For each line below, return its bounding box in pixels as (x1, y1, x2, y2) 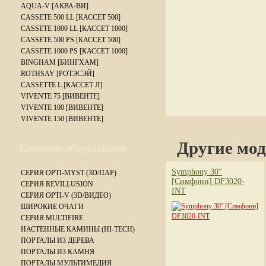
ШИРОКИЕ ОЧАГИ (21, 202, 84, 211)
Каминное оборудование (19, 142, 127, 154)
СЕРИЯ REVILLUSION (21, 180, 93, 188)
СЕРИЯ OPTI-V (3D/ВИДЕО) (21, 191, 111, 199)
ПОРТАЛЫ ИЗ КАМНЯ (21, 248, 94, 256)
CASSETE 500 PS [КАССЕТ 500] (21, 36, 121, 44)
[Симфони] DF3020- (172, 177, 245, 186)
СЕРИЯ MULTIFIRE (21, 214, 83, 222)
